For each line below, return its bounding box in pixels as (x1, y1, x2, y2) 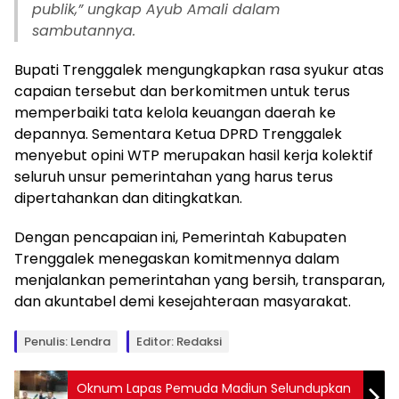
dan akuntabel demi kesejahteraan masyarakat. (14, 290, 351, 312)
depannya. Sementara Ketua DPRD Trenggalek (14, 123, 342, 144)
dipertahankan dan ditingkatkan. (14, 187, 242, 208)
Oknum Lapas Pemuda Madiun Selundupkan (77, 379, 351, 397)
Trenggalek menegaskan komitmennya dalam (14, 248, 339, 269)
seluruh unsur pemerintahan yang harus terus (14, 166, 333, 187)
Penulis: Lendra (24, 332, 110, 350)
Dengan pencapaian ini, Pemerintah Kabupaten (14, 226, 346, 248)
